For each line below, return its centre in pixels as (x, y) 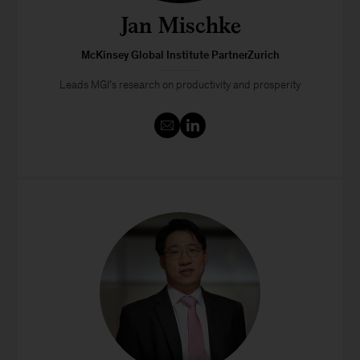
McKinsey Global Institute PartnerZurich (180, 55)
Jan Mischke (180, 25)
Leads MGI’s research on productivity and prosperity (180, 84)
